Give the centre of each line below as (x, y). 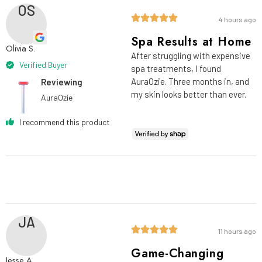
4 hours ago (237, 20)
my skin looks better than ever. (189, 94)
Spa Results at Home (192, 42)
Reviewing (62, 82)
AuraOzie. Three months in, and (190, 82)
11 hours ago (237, 231)
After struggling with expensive (191, 56)
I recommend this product (64, 122)
